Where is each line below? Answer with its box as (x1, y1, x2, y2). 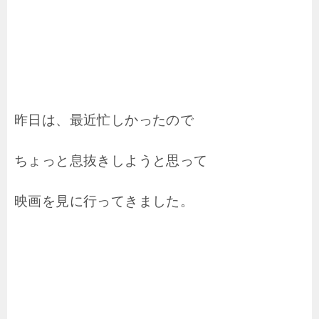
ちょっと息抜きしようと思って (14, 153, 208, 169)
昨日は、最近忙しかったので (14, 113, 194, 128)
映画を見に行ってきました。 (14, 194, 194, 209)
